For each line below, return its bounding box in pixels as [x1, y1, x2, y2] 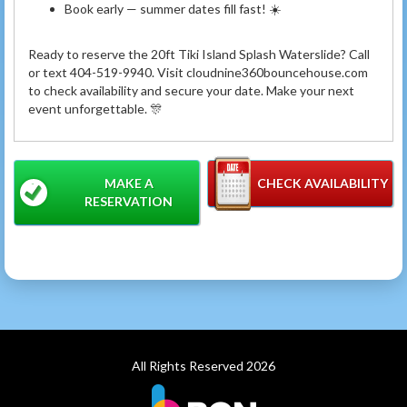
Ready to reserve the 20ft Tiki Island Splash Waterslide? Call [28, 46, 370, 63]
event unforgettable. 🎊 [28, 101, 163, 117]
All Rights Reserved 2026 [132, 358, 275, 374]
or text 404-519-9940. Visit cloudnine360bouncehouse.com [28, 65, 368, 81]
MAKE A [104, 175, 154, 192]
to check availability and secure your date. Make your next [28, 83, 354, 99]
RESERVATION [84, 194, 174, 210]
